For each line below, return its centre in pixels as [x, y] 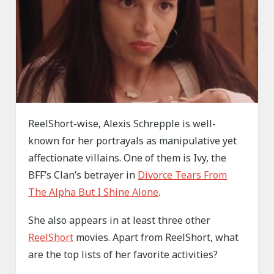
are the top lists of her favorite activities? [123, 255]
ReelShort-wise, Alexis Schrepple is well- [122, 124]
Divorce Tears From [183, 175]
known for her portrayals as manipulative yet [133, 141]
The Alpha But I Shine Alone [94, 192]
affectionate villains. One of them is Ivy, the [128, 158]
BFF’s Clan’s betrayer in [83, 175]
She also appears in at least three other [120, 220]
